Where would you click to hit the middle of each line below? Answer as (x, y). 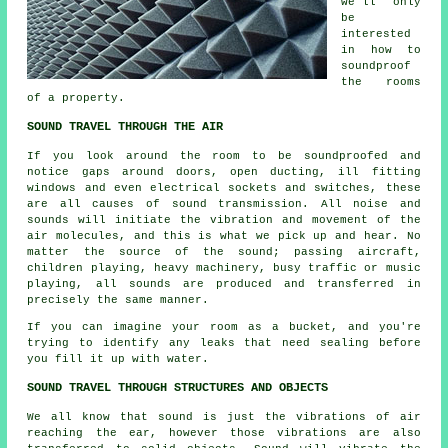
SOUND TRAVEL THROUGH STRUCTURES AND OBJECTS (178, 388)
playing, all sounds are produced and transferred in (224, 284)
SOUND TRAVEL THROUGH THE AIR (125, 127)
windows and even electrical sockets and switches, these (224, 188)
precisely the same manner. (118, 300)
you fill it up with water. (118, 359)
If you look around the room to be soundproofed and (224, 156)
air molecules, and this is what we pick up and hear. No (224, 236)
